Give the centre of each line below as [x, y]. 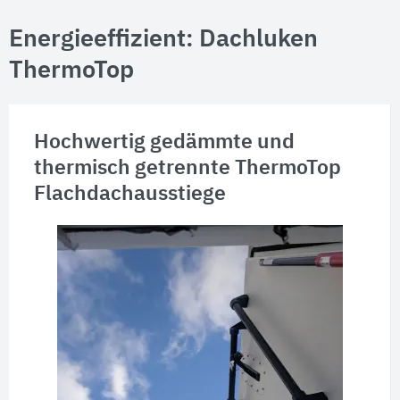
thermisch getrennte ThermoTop [187, 168]
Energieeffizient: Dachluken [163, 39]
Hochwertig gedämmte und [164, 142]
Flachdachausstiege [129, 194]
